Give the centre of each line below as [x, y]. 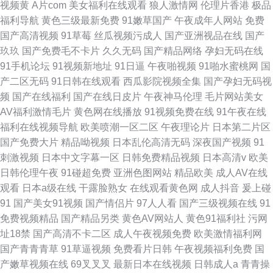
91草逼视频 [86, 249]
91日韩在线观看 [86, 81]
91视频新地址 [82, 66]
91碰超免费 [86, 173]
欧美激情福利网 [228, 234]
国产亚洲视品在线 [204, 36]
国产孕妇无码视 [238, 81]
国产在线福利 [41, 97]
